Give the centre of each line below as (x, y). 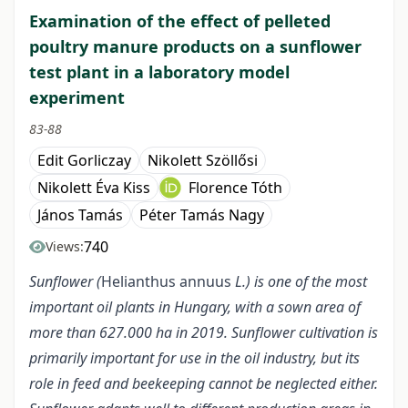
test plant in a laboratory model (159, 72)
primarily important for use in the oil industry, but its (194, 358)
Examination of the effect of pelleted (180, 21)
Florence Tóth (235, 188)
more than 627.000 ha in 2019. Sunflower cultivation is (204, 333)
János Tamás (80, 215)
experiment (77, 98)
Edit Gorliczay (84, 161)
